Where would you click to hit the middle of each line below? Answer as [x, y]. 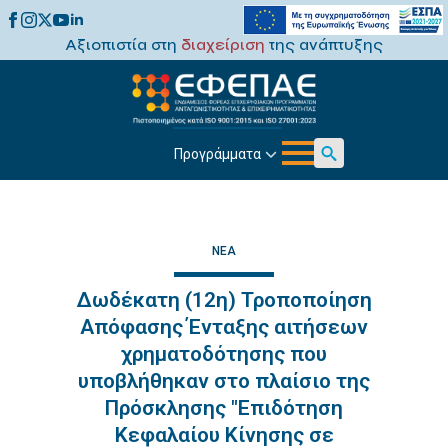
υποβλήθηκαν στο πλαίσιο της [224, 381]
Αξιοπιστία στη [123, 44]
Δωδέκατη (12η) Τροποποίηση [224, 300]
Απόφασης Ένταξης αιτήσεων [224, 327]
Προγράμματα [217, 153]
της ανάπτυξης [324, 44]
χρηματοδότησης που [224, 354]
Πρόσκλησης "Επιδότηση [224, 408]
